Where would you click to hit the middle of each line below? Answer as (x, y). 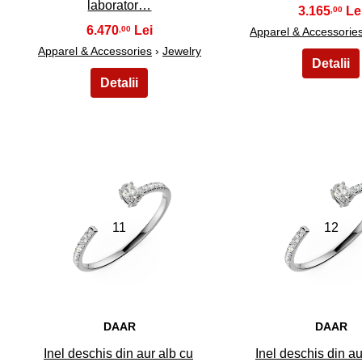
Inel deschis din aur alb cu (118, 353)
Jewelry (181, 51)
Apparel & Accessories (95, 51)
